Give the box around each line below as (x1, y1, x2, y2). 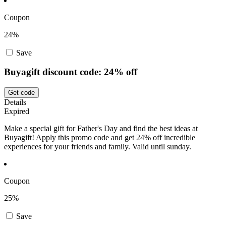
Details (4, 98, 26, 106)
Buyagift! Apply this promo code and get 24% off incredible (4, 133, 195, 142)
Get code (8, 89, 35, 96)
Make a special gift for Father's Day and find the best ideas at (4, 124, 198, 133)
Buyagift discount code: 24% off (4, 67, 137, 78)
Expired (4, 107, 29, 116)
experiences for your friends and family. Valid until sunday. (4, 142, 191, 151)
